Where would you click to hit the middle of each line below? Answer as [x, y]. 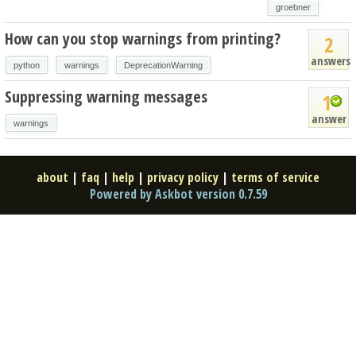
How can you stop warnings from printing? [143, 38]
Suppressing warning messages [106, 96]
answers [331, 60]
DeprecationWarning [163, 65]
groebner [293, 7]
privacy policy [183, 177]
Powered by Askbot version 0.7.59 [178, 193]
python [27, 65]
